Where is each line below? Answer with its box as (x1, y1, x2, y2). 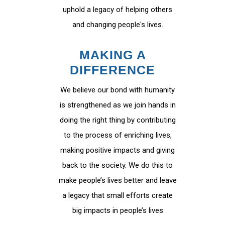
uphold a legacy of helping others (63, 5, 172, 14)
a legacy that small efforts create (62, 191, 173, 200)
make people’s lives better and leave (58, 176, 177, 185)
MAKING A (79, 48, 146, 62)
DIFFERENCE (70, 63, 155, 77)
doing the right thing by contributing (59, 116, 176, 125)
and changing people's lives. (72, 20, 163, 29)
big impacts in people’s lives (72, 206, 163, 215)
